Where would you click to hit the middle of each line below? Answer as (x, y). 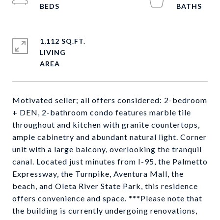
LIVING (53, 52)
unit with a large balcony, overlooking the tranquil (107, 149)
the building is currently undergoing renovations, (105, 210)
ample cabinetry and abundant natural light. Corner (110, 137)
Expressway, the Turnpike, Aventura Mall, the (98, 174)
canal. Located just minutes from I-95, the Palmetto (110, 161)
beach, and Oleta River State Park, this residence (105, 186)
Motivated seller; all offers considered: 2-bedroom (110, 100)
